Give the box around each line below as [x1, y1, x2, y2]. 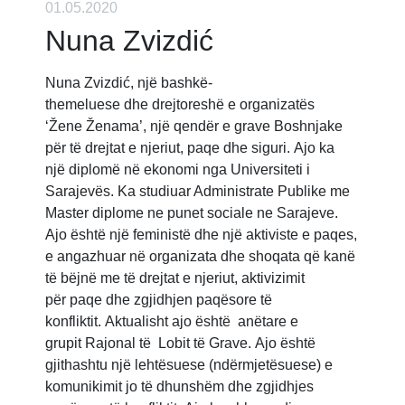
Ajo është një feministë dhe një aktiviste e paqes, [45, 227, 357, 243]
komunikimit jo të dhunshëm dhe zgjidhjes [45, 379, 314, 395]
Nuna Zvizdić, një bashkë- [45, 75, 212, 91]
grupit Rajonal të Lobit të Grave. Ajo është [45, 335, 316, 352]
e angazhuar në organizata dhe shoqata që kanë [45, 249, 355, 265]
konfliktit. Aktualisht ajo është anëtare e [45, 314, 298, 330]
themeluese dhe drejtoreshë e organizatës [45, 97, 315, 113]
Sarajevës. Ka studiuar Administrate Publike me [45, 184, 350, 200]
